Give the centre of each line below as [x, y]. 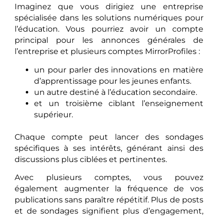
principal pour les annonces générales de [109, 40]
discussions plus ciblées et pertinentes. [91, 159]
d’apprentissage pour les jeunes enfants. [113, 81]
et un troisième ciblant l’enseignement [119, 103]
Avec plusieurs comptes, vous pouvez [109, 178]
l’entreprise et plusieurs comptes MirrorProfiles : [107, 52]
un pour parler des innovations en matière [119, 70]
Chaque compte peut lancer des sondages [109, 137]
